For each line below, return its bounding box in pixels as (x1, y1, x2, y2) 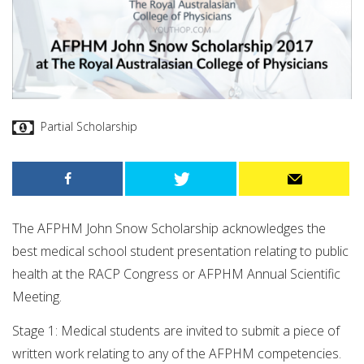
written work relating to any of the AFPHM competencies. (12, 344, 341, 362)
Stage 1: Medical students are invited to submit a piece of (12, 321, 340, 340)
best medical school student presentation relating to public (12, 242, 349, 261)
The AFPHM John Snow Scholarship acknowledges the (12, 219, 326, 238)
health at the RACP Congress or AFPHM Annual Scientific (12, 265, 340, 284)
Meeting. (12, 288, 62, 306)
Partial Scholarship (41, 118, 137, 134)
